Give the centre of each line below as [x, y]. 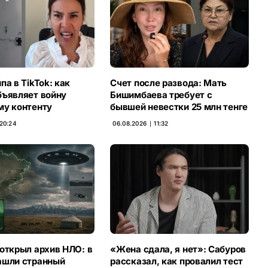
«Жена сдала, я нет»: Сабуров [178, 249]
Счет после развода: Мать [169, 83]
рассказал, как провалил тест [176, 261]
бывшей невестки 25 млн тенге [179, 107]
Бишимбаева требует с [161, 95]
